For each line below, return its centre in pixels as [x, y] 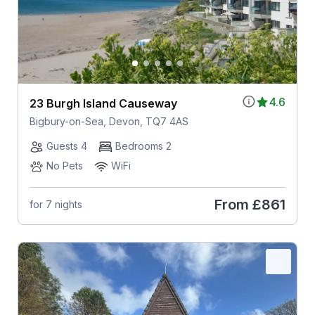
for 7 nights [56, 205]
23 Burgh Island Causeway [103, 103]
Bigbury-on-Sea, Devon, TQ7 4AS [109, 121]
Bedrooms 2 [143, 146]
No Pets [64, 165]
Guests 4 [66, 146]
